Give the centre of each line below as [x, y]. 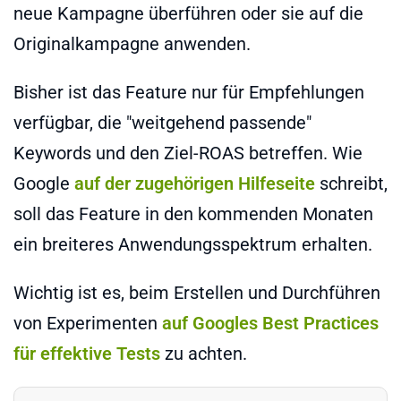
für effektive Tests [87, 353]
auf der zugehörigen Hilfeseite [195, 183]
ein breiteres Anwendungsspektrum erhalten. [193, 244]
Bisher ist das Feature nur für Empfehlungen [189, 92]
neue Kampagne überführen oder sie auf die [188, 13]
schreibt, [351, 183]
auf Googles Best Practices [270, 323]
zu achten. [204, 353]
